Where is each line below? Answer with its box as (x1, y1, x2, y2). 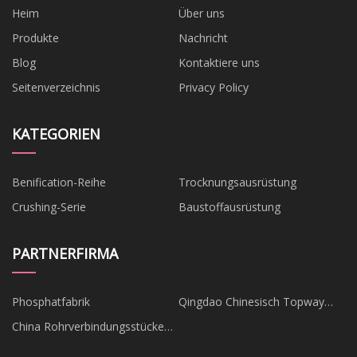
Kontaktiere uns (178, 54, 260, 70)
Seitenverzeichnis (12, 79, 100, 95)
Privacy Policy (178, 79, 249, 95)
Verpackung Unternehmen (241, 312, 312, 328)
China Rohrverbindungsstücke (12, 318, 164, 334)
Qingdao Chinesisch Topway (178, 293, 226, 309)
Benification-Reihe (12, 174, 106, 190)
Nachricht (178, 29, 228, 45)
